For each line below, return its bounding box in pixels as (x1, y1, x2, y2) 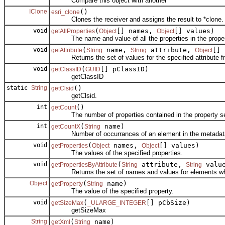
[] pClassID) (100, 65, 149, 73)
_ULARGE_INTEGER (87, 199, 146, 207)
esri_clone (51, 9, 80, 16)
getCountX (51, 123, 80, 131)
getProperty (51, 180, 83, 188)
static (7, 84, 31, 92)
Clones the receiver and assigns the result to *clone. (51, 16, 223, 24)
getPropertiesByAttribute (51, 161, 118, 169)
